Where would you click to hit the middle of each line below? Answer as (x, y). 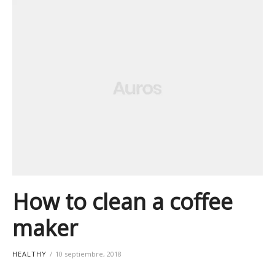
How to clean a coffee (122, 201)
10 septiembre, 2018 (88, 254)
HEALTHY (29, 254)
